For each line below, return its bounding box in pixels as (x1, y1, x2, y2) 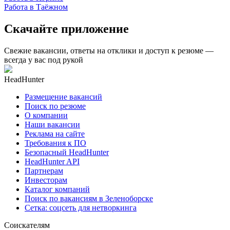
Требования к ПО (25, 138, 86, 147)
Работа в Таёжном (4, 2, 68, 11)
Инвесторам (25, 175, 67, 184)
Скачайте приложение (4, 22, 129, 35)
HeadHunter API (25, 157, 80, 166)
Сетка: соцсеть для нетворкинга (25, 203, 137, 212)
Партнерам (25, 166, 63, 175)
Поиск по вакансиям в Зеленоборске (25, 194, 153, 203)
